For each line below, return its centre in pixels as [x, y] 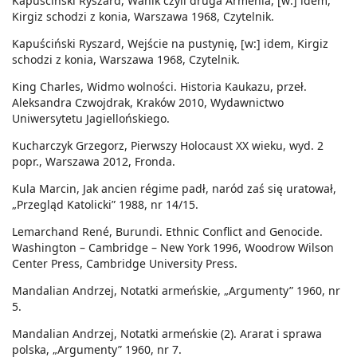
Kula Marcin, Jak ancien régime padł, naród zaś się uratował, [174, 189]
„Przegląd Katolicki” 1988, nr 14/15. [105, 205]
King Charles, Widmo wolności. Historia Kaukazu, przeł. [159, 87]
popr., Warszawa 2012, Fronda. [94, 162]
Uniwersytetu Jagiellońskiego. [91, 119]
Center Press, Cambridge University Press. [125, 264]
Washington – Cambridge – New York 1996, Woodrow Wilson [173, 248]
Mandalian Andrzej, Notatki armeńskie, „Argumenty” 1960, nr [176, 291]
